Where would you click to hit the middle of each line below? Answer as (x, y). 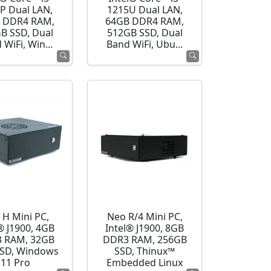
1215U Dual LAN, (145, 10)
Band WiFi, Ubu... (145, 44)
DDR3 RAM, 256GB (145, 240)
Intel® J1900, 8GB (145, 228)
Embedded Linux (145, 263)
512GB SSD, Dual (145, 33)
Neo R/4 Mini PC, (145, 217)
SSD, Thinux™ (145, 251)
